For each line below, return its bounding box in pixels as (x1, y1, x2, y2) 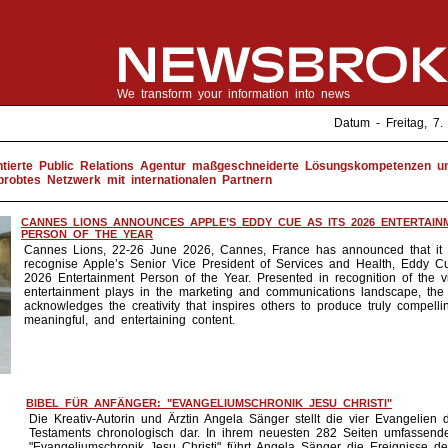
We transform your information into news (117, 87, 350, 101)
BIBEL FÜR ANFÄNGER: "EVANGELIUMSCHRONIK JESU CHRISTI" (26, 397, 392, 409)
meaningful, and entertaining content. (24, 313, 235, 327)
